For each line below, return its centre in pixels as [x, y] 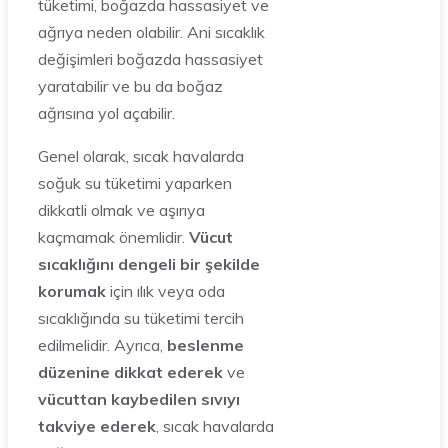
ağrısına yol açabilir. [106, 112]
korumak [72, 290]
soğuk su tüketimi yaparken [135, 182]
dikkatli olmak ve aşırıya [121, 209]
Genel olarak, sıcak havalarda [141, 155]
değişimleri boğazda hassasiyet [150, 58]
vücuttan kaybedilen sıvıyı [139, 398]
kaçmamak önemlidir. [113, 236]
